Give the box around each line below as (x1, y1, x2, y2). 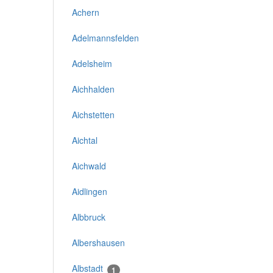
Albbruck (72, 211, 105, 224)
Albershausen (72, 236, 125, 249)
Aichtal (72, 134, 97, 147)
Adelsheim (72, 57, 112, 70)
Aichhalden (72, 83, 115, 96)
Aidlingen (72, 185, 107, 198)
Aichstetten (72, 108, 115, 121)
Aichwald (72, 160, 106, 172)
